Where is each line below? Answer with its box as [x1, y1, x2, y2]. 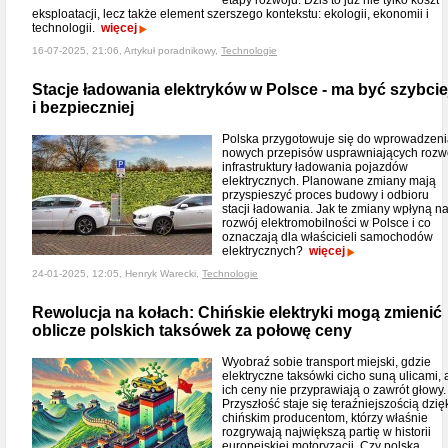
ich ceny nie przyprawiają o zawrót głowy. [222, 383, 446, 397]
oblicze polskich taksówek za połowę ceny [32, 322, 352, 339]
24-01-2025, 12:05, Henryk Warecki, [32, 268, 202, 279]
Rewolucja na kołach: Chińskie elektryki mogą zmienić [32, 304, 442, 321]
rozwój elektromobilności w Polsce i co [222, 216, 431, 230]
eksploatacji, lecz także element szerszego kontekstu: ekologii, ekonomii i [32, 7, 429, 21]
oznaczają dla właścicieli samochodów [222, 230, 433, 244]
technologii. [32, 21, 101, 35]
